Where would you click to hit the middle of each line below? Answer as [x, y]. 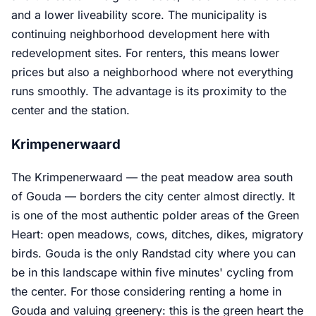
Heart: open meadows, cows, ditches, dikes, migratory [157, 235]
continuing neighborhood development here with [140, 34]
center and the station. [71, 110]
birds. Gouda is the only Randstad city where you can [153, 254]
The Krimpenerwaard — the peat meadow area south [152, 177]
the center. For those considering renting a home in [146, 292]
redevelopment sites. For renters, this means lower [145, 53]
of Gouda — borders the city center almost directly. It [153, 196]
